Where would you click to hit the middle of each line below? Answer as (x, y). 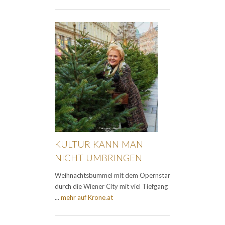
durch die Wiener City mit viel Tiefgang (111, 187)
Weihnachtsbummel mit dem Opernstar (113, 176)
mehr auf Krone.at (87, 198)
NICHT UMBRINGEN (98, 158)
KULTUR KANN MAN (99, 144)
